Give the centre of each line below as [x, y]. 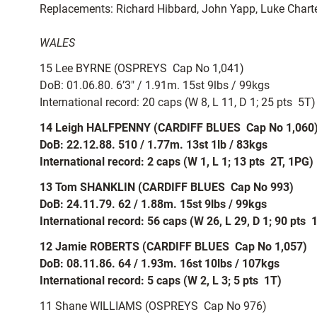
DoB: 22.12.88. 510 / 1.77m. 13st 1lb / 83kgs [154, 145]
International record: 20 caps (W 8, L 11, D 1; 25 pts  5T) [178, 102]
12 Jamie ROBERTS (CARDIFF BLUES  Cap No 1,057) [173, 247]
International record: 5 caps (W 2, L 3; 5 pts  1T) [161, 281]
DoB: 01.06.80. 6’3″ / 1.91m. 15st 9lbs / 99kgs [155, 85]
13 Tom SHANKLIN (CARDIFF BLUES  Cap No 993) [167, 187]
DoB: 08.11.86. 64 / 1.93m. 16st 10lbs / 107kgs [160, 264]
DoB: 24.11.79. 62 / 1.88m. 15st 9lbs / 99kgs [153, 204]
